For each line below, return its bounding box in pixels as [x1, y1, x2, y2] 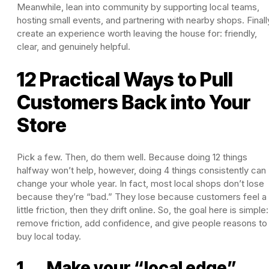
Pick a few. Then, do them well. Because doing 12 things [17, 151, 247, 163]
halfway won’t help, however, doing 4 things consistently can [17, 164, 266, 176]
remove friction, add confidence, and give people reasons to [17, 217, 267, 229]
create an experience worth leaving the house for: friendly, [17, 27, 257, 39]
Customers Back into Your [17, 90, 251, 114]
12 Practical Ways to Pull [17, 67, 233, 91]
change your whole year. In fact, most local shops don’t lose [17, 177, 264, 189]
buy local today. [17, 230, 81, 242]
